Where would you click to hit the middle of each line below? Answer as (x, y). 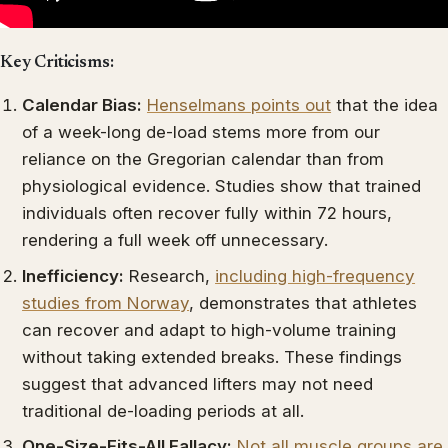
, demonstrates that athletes (303, 302)
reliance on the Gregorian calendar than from (203, 159)
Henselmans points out (239, 105)
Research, (170, 275)
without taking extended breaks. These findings (212, 356)
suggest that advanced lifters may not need (198, 383)
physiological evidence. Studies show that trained (222, 186)
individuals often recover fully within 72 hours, (207, 213)
